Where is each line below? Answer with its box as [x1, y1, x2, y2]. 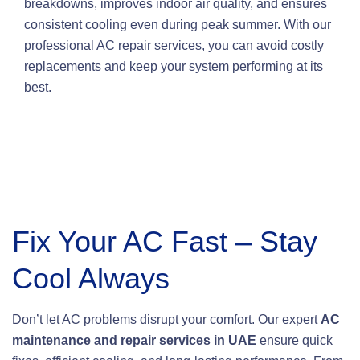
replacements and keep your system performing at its [24, 59, 323, 73]
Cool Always [12, 261, 170, 295]
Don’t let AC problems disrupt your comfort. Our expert [12, 312, 321, 326]
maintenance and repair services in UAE [12, 333, 256, 347]
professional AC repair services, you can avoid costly [24, 38, 324, 52]
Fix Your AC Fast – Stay [12, 224, 317, 258]
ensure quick [256, 333, 333, 347]
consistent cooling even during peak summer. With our [24, 17, 331, 31]
